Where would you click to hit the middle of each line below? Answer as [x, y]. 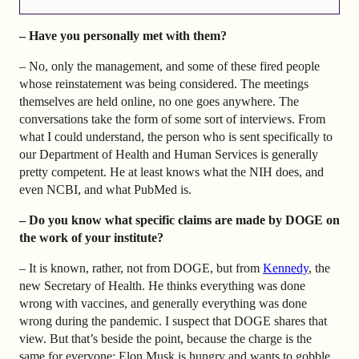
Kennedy [286, 268]
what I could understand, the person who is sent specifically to [176, 137]
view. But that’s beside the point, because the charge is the [165, 339]
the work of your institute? [91, 238]
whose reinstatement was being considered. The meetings [164, 84]
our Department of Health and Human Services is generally [169, 155]
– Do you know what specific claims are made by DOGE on [179, 220]
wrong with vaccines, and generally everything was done [163, 304]
